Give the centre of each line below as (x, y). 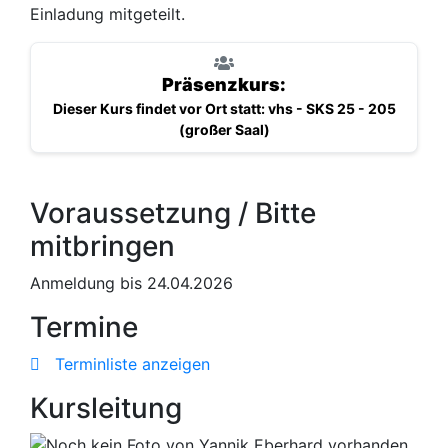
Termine (84, 327)
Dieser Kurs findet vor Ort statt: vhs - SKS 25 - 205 (224, 109)
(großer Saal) (224, 130)
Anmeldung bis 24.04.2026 (131, 283)
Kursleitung (106, 408)
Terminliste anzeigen (130, 364)
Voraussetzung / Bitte (173, 213)
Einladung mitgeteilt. (107, 14)
